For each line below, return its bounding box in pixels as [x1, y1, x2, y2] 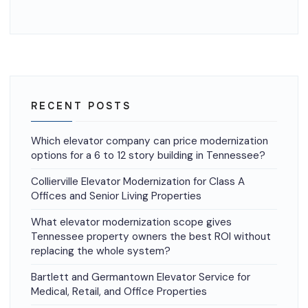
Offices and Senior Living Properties [31, 188, 201, 203]
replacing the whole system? [31, 243, 170, 258]
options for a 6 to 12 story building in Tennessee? [31, 148, 265, 162]
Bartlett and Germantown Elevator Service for [31, 269, 250, 284]
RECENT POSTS [31, 99, 131, 112]
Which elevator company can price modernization [31, 133, 268, 148]
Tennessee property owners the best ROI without [31, 229, 271, 243]
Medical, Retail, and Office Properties [31, 284, 207, 298]
